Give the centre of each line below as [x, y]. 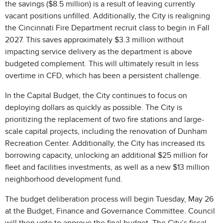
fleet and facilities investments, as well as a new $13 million [107, 167]
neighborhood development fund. [64, 179]
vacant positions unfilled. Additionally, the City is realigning [108, 16]
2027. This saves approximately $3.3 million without [94, 40]
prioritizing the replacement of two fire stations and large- [105, 119]
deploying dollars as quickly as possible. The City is [94, 108]
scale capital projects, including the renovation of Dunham [106, 131]
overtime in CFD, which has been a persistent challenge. [103, 76]
